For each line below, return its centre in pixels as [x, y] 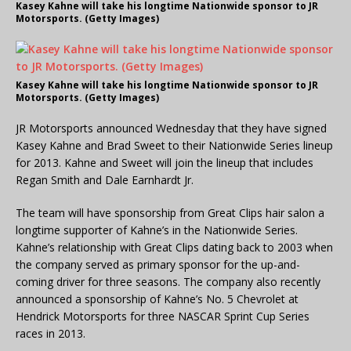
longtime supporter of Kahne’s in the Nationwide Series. [157, 230]
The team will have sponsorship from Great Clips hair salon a [170, 213]
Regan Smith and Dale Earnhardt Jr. [105, 180]
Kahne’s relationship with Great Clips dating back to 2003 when [174, 248]
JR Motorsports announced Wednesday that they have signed [171, 128]
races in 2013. [51, 334]
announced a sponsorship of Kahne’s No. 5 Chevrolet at [157, 299]
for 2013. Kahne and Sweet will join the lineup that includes [165, 163]
